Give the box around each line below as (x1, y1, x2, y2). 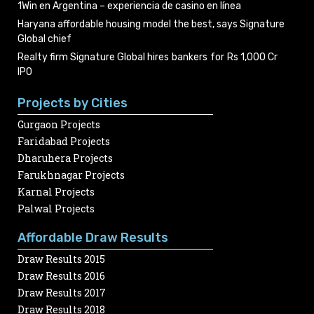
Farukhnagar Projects (18, 168, 125, 182)
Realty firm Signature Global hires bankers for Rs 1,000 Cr (18, 51, 278, 64)
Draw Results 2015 (18, 252, 105, 266)
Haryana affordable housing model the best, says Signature (18, 18, 285, 31)
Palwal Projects (18, 202, 95, 216)
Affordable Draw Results (18, 230, 168, 246)
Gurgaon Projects (18, 118, 100, 132)
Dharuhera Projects (18, 151, 113, 165)
